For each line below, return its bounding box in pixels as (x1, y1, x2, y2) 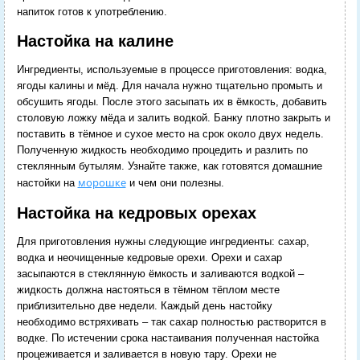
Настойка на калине (16, 32, 174, 51)
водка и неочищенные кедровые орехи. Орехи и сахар (16, 251, 282, 264)
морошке (77, 175, 126, 190)
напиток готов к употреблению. (16, 6, 167, 18)
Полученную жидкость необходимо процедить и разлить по (16, 144, 308, 157)
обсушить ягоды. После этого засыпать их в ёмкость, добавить (16, 96, 327, 108)
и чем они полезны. (125, 177, 224, 190)
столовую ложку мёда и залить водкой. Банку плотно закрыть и (16, 112, 330, 125)
